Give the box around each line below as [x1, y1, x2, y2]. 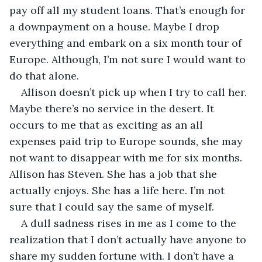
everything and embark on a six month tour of [9, 36, 244, 50]
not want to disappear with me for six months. [9, 150, 245, 164]
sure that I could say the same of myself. [9, 199, 217, 213]
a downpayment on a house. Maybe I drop [9, 19, 222, 33]
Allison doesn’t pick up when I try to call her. [21, 85, 250, 99]
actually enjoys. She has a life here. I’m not [9, 183, 227, 197]
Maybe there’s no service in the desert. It [9, 101, 217, 115]
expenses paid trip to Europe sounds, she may [9, 134, 246, 148]
